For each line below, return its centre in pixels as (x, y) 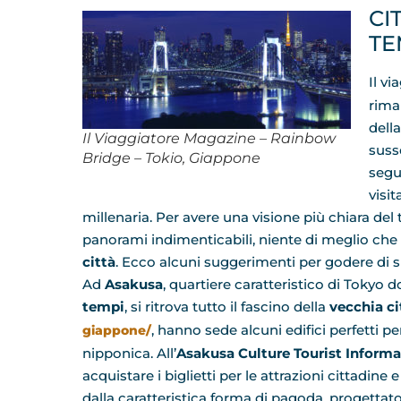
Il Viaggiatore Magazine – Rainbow (209, 138)
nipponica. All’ (129, 353)
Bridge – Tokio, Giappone (171, 158)
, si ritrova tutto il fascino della (227, 306)
